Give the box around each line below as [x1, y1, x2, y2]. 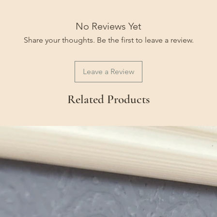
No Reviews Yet [76, 20, 141, 32]
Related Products [67, 92, 150, 107]
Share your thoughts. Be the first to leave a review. [23, 35, 194, 45]
